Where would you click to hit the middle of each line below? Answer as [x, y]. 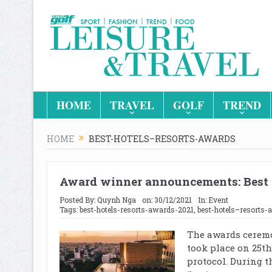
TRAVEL [132, 105]
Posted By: [78, 199]
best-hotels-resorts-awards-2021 [136, 209]
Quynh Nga [116, 199]
